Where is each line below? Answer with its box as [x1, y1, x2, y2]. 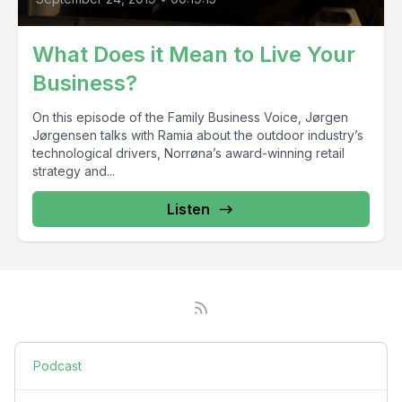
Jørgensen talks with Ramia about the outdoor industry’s [32, 127, 363, 143]
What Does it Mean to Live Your [32, 40, 355, 67]
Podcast [33, 357, 82, 373]
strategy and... [32, 162, 115, 179]
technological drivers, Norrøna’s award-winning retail [32, 144, 345, 161]
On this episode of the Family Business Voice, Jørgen [32, 109, 348, 125]
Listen [167, 199, 210, 218]
